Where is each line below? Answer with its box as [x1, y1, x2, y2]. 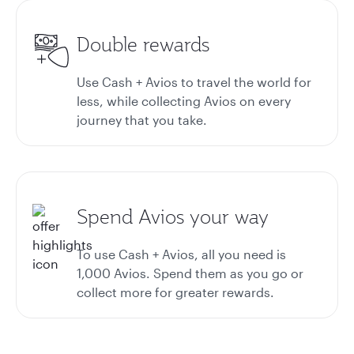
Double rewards [77, 32, 209, 57]
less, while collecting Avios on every [77, 93, 291, 108]
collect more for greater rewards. [77, 284, 274, 299]
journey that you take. [77, 112, 207, 127]
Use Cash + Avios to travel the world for [77, 74, 311, 89]
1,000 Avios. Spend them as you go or [77, 265, 303, 281]
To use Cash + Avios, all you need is [77, 247, 286, 262]
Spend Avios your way [77, 204, 269, 229]
